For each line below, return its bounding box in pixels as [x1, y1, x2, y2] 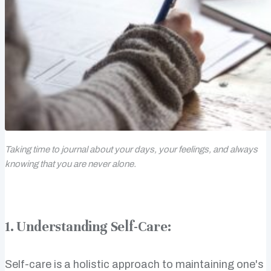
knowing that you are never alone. [5, 158, 136, 169]
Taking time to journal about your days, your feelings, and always [5, 144, 258, 154]
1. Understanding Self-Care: [5, 218, 171, 235]
